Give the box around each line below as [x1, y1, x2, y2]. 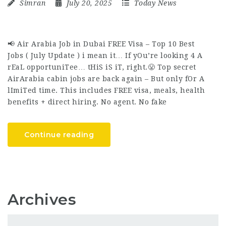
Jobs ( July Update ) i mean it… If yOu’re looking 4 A [8, 51, 203, 60]
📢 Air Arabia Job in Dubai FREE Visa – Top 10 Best [8, 39, 195, 48]
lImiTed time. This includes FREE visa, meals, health [8, 86, 205, 94]
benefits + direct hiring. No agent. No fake [8, 97, 167, 106]
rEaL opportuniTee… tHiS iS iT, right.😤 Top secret [8, 63, 196, 71]
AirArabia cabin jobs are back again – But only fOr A [8, 74, 204, 83]
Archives [8, 190, 76, 209]
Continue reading [24, 130, 94, 139]
